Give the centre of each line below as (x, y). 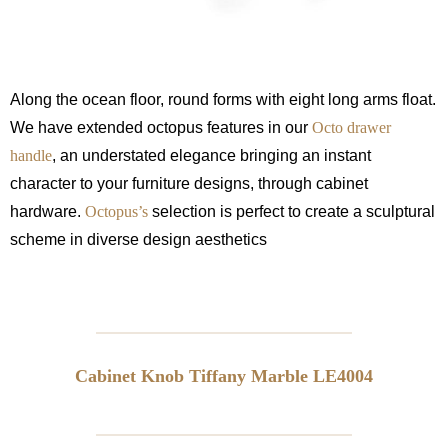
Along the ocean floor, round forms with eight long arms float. (223, 100)
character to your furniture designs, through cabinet (189, 184)
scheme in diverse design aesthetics (138, 240)
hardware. (45, 212)
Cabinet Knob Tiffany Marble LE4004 (224, 376)
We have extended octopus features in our (161, 128)
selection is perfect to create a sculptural (291, 212)
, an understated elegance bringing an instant (211, 156)
